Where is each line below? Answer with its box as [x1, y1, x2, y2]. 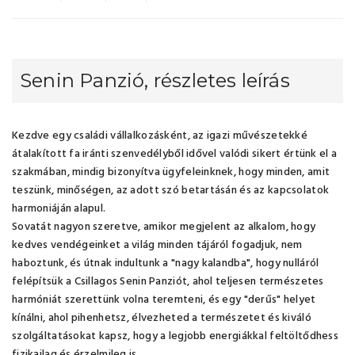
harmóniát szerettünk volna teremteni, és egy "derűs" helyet [12, 291, 316, 309]
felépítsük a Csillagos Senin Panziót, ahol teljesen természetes [12, 273, 324, 291]
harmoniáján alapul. [12, 200, 106, 218]
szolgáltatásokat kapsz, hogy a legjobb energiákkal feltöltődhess [12, 327, 338, 345]
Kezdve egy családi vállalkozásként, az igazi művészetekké [12, 127, 307, 145]
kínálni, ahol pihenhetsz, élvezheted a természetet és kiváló [12, 309, 311, 327]
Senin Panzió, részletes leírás [20, 69, 290, 92]
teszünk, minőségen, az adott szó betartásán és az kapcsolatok [12, 181, 330, 200]
